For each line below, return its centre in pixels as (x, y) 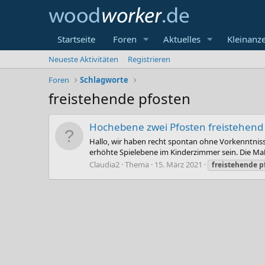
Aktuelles (182, 39)
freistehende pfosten (119, 98)
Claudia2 (104, 164)
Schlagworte (104, 80)
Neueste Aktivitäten (83, 59)
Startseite (76, 39)
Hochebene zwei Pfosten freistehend (176, 127)
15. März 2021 (178, 164)
